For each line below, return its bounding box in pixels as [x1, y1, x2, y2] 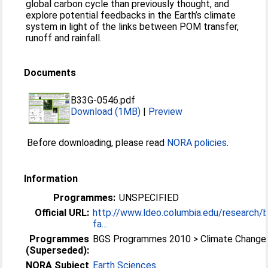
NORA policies [167, 137, 227, 148]
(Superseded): [26, 245, 90, 256]
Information [24, 173, 78, 184]
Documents [24, 67, 77, 78]
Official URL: [35, 207, 90, 218]
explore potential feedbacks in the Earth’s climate [26, 10, 236, 21]
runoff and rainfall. [26, 32, 102, 44]
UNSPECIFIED [119, 192, 179, 203]
